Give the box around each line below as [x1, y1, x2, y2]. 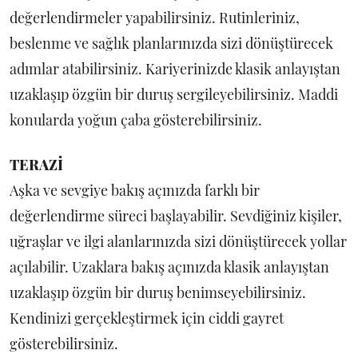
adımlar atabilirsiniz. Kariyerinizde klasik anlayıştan [10, 59, 340, 78]
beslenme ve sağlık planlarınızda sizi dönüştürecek [10, 34, 333, 53]
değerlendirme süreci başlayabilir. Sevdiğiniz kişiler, [10, 206, 342, 225]
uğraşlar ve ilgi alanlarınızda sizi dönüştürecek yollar [10, 232, 347, 251]
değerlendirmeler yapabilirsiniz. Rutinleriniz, [10, 8, 300, 27]
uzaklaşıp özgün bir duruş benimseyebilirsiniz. [10, 283, 306, 302]
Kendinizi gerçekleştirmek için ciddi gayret [10, 308, 284, 328]
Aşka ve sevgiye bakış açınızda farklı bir [10, 181, 260, 200]
